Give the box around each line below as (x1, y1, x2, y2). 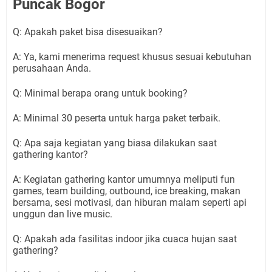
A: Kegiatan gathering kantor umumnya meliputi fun (13, 174, 235, 185)
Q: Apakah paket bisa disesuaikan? (13, 26, 163, 38)
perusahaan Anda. (13, 63, 91, 74)
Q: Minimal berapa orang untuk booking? (13, 87, 188, 99)
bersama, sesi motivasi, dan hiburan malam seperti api (13, 197, 246, 208)
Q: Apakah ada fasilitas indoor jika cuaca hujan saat (13, 233, 237, 245)
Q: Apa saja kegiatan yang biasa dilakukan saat (13, 137, 217, 149)
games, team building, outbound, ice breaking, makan (13, 185, 240, 197)
